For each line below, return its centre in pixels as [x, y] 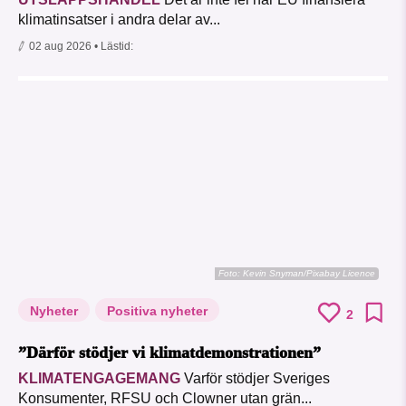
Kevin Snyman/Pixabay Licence [309, 274]
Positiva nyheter [157, 311]
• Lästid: [114, 47]
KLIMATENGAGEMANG [99, 379]
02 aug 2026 [60, 47]
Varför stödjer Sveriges [255, 379]
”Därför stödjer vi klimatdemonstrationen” [169, 353]
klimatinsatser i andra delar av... [119, 20]
